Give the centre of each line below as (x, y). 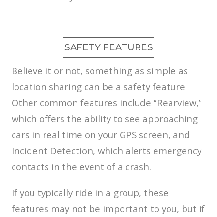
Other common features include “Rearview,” (107, 103)
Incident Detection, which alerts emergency (107, 151)
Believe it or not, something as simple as (100, 71)
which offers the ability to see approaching (105, 119)
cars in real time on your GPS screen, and (101, 135)
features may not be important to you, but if (108, 209)
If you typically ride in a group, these (90, 193)
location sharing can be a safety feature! (99, 87)
